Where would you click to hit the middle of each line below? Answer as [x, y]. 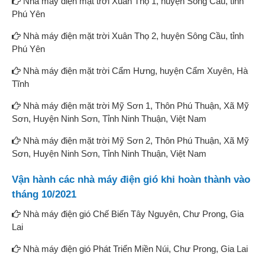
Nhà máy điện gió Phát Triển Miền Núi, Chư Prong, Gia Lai [134, 248]
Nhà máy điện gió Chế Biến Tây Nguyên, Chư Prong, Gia [132, 214]
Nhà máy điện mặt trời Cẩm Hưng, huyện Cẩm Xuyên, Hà [134, 70]
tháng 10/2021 [44, 194]
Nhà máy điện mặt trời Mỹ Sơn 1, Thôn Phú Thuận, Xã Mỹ [135, 105]
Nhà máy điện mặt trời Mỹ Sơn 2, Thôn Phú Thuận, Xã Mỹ [135, 140]
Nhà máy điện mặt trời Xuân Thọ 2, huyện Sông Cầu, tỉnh [132, 35]
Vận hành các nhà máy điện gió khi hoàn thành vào [131, 179]
